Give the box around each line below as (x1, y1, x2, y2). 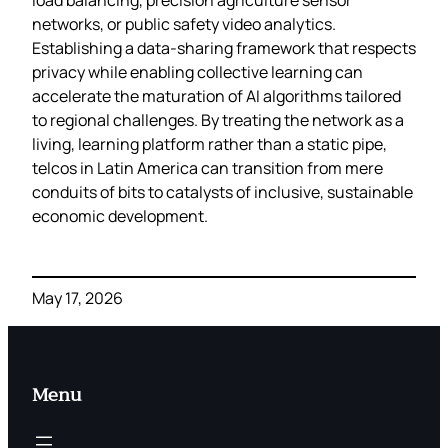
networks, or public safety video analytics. (32, 12, 336, 35)
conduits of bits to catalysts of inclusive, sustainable (32, 180, 413, 203)
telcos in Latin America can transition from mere (32, 156, 383, 179)
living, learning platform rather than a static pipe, (32, 132, 387, 155)
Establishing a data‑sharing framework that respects (32, 36, 416, 59)
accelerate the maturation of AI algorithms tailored (32, 84, 401, 107)
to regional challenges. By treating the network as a (32, 108, 404, 131)
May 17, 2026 (32, 286, 123, 309)
